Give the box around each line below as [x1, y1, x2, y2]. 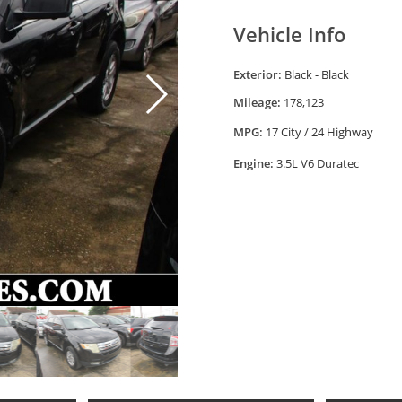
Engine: [233, 155, 275, 172]
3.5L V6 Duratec [276, 155, 360, 172]
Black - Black [284, 66, 350, 83]
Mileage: [233, 94, 282, 111]
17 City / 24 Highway [266, 124, 374, 141]
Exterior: [233, 66, 283, 83]
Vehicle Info [233, 21, 346, 48]
